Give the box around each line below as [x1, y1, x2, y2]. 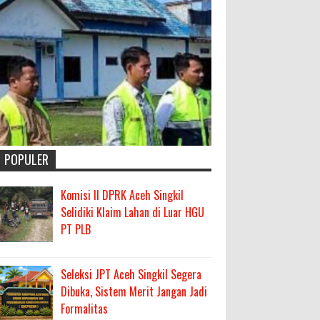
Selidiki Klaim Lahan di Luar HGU [61, 204, 205, 221]
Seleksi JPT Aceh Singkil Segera [61, 266, 202, 284]
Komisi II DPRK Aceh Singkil [61, 186, 184, 204]
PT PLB [61, 221, 91, 239]
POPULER [4, 149, 49, 169]
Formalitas [61, 300, 109, 318]
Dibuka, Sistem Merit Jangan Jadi [61, 283, 208, 301]
